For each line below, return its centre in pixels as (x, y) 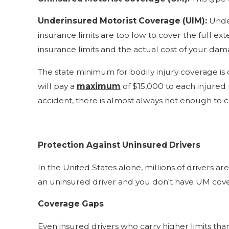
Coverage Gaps (71, 204)
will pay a (57, 86)
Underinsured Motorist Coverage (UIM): (122, 21)
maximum (98, 86)
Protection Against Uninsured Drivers (119, 145)
